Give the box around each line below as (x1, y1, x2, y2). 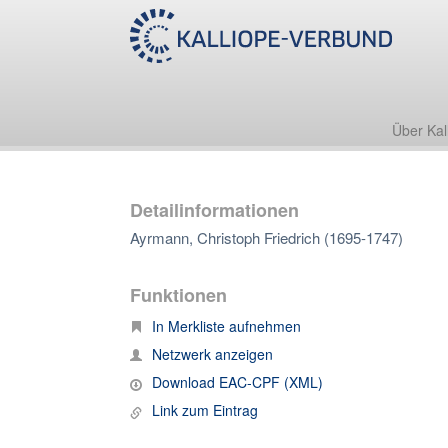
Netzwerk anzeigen (152, 344, 273, 364)
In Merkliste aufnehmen (152, 316, 301, 336)
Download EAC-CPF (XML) (152, 372, 323, 392)
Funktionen (130, 282, 227, 308)
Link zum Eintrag (152, 400, 258, 420)
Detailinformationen (130, 197, 299, 223)
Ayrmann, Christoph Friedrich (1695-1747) (130, 227, 403, 248)
